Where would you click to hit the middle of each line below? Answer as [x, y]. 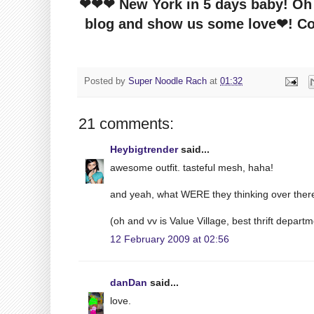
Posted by [106, 81]
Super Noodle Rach [168, 81]
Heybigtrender [144, 149]
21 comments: [126, 123]
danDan [129, 282]
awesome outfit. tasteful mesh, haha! [192, 167]
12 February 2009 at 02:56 [170, 239]
